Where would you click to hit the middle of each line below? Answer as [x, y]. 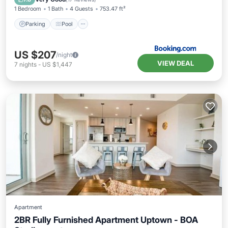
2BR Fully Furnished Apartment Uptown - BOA [106, 220]
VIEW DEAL [176, 63]
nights [28, 64]
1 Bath [55, 9]
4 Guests [81, 9]
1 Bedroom [28, 9]
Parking [35, 24]
